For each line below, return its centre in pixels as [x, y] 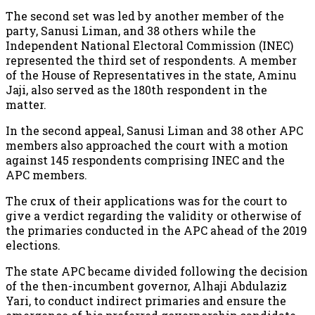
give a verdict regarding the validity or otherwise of [154, 215]
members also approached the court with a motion [147, 145]
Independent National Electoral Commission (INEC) [149, 45]
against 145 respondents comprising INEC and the [145, 160]
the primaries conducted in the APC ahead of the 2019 [156, 230]
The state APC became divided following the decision [157, 271]
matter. [26, 104]
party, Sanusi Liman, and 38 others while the [131, 30]
